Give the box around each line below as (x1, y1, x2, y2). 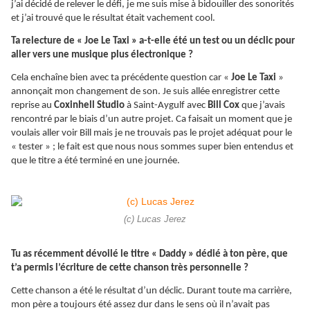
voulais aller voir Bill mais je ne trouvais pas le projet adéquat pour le (11, 128, 292, 139)
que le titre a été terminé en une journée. (11, 156, 180, 167)
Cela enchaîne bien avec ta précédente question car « (11, 73, 231, 84)
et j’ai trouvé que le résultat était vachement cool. (11, 13, 215, 24)
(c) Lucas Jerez (124, 215, 186, 225)
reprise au (11, 100, 54, 111)
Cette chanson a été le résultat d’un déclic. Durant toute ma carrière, (11, 286, 292, 297)
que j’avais (239, 100, 285, 111)
